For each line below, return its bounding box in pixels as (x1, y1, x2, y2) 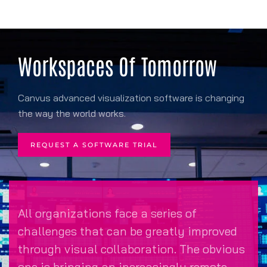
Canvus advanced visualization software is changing (18, 91, 244, 104)
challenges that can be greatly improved (18, 223, 237, 238)
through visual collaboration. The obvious (18, 241, 245, 256)
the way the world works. (18, 107, 126, 119)
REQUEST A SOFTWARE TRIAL (30, 140, 158, 149)
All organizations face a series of (18, 205, 197, 221)
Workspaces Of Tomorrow (18, 51, 217, 79)
